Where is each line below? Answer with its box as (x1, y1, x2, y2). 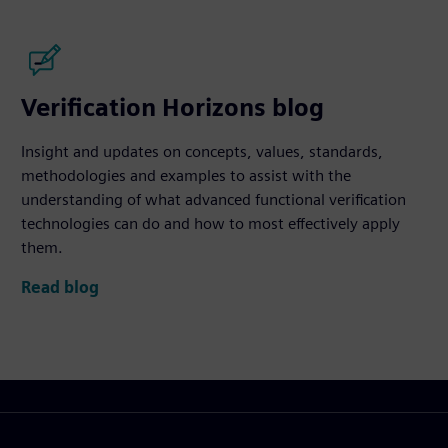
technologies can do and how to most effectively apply (21, 214, 401, 233)
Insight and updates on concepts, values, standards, (21, 142, 384, 161)
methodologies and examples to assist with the (21, 166, 352, 185)
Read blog (21, 278, 100, 298)
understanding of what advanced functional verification (21, 190, 407, 209)
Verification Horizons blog (21, 93, 325, 122)
